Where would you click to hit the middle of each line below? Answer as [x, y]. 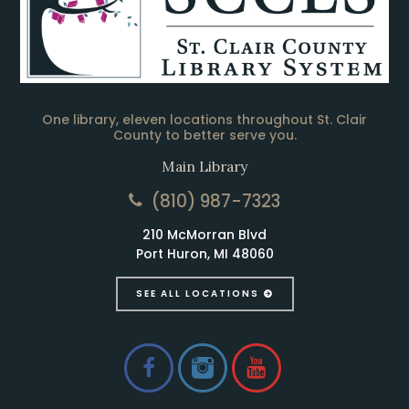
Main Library [204, 166]
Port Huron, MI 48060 [204, 253]
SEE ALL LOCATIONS [197, 293]
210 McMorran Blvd [204, 234]
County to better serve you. [204, 135]
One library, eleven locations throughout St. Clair [204, 119]
